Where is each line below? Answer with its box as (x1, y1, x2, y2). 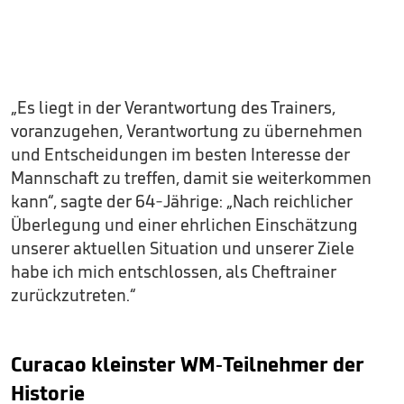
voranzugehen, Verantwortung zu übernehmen (11, 119, 363, 142)
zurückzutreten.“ (11, 283, 136, 306)
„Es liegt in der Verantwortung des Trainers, (11, 96, 335, 118)
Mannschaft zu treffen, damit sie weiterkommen (11, 166, 372, 188)
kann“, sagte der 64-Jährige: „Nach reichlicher (11, 189, 353, 212)
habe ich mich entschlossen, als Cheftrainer (11, 260, 336, 282)
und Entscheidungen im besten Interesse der (11, 142, 350, 165)
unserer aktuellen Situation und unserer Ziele (11, 236, 354, 259)
